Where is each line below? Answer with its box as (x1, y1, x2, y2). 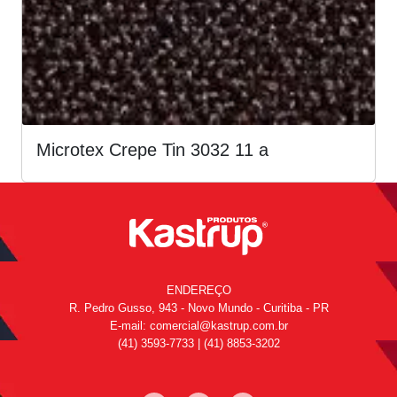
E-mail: (109, 318, 150, 332)
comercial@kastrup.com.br (149, 318, 288, 332)
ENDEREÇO (166, 283, 231, 297)
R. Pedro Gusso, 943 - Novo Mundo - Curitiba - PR (68, 300, 329, 315)
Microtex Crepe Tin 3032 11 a (36, 139, 269, 160)
